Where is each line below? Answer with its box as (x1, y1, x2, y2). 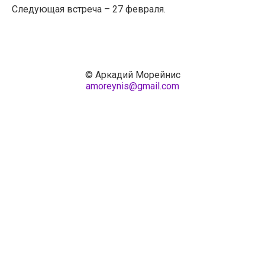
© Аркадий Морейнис (85, 69, 180, 80)
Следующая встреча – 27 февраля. (12, 3, 166, 15)
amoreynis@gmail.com (86, 80, 179, 92)
